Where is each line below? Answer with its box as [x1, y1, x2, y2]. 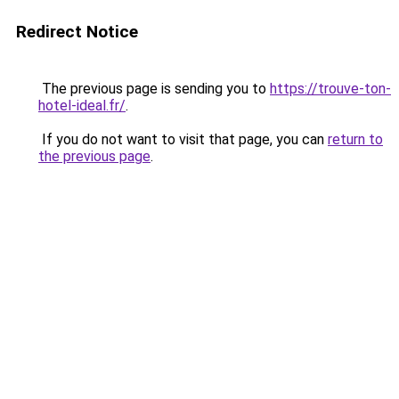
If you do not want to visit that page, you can [38, 131, 328, 148]
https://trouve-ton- [270, 80, 391, 97]
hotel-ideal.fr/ [38, 97, 126, 114]
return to [328, 131, 383, 148]
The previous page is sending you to [38, 80, 270, 97]
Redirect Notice [16, 21, 138, 42]
